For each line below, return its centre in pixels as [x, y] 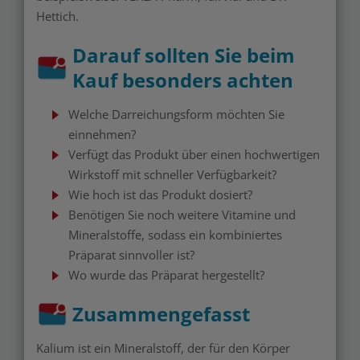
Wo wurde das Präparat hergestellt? [166, 275]
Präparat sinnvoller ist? [131, 255]
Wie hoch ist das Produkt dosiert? [160, 194]
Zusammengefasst [161, 314]
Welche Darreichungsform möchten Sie [176, 114]
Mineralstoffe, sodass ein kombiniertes [175, 235]
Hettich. [57, 16]
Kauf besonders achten [183, 80]
